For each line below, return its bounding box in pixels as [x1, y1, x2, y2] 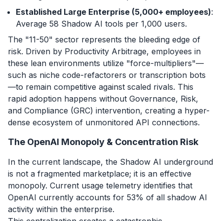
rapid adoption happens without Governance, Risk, [8, 93, 198, 104]
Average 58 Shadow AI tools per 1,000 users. [16, 18, 187, 29]
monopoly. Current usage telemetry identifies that [8, 180, 192, 190]
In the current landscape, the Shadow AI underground [8, 156, 213, 167]
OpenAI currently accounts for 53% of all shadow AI [8, 192, 207, 202]
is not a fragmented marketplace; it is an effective [8, 168, 191, 179]
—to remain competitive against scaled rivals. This [8, 81, 193, 92]
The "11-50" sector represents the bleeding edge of [8, 34, 200, 44]
